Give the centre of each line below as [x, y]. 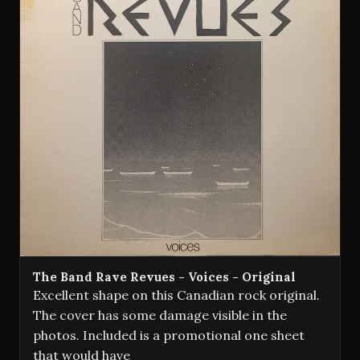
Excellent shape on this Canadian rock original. [176, 295]
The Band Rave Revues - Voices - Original [164, 276]
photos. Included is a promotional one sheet [169, 335]
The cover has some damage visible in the [160, 315]
